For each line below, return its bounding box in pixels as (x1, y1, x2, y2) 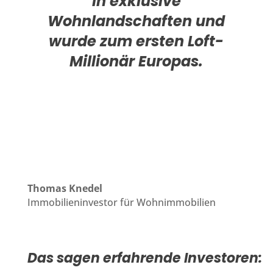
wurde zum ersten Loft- (49, 30, 224, 51)
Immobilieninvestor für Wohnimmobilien (27, 195, 216, 209)
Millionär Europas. (69, 51, 204, 71)
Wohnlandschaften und (48, 10, 225, 31)
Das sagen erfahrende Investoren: (27, 248, 262, 268)
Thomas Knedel (27, 181, 102, 195)
